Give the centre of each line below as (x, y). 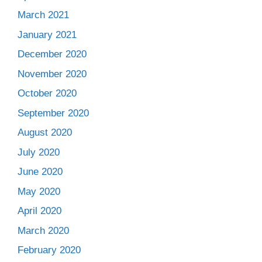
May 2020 (39, 191)
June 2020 (40, 172)
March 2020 (43, 230)
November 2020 (52, 74)
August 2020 (45, 132)
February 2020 (49, 250)
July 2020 (39, 152)
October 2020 (47, 93)
